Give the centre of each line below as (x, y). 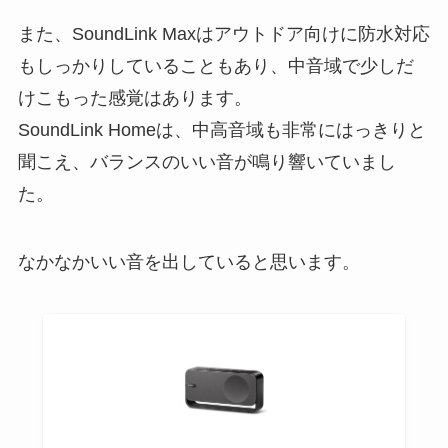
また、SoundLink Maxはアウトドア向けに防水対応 (223, 34)
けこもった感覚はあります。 (134, 98)
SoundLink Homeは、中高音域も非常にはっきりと (221, 130)
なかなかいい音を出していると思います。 (188, 262)
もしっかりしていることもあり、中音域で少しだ (215, 66)
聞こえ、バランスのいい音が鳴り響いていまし (206, 162)
